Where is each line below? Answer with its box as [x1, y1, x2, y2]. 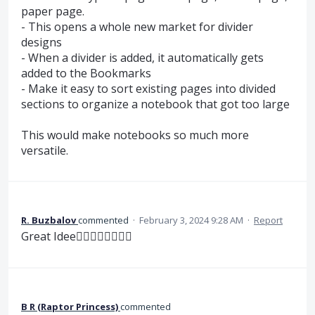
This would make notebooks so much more [21, 127, 249, 143]
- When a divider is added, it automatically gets [21, 49, 264, 65]
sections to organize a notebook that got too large [21, 96, 290, 112]
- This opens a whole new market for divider [21, 18, 253, 34]
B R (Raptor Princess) [21, 300, 118, 313]
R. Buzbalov [21, 214, 76, 227]
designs [21, 34, 62, 50]
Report [254, 214, 283, 227]
